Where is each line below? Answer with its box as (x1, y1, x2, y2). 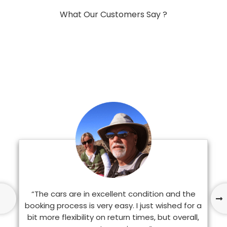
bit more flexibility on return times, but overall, (27, 212, 200, 223)
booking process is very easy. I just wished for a (25, 200, 202, 211)
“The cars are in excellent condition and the (31, 188, 196, 200)
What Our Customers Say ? (60, 9, 167, 21)
